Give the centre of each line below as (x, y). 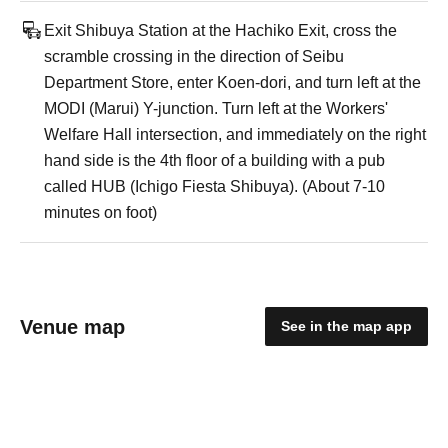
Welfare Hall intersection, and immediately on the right (235, 134)
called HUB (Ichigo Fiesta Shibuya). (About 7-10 (214, 186)
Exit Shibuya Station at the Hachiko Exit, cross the (220, 30)
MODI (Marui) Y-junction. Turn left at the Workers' (216, 108)
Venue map (72, 326)
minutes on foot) (100, 212)
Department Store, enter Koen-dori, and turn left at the (232, 82)
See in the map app (346, 326)
